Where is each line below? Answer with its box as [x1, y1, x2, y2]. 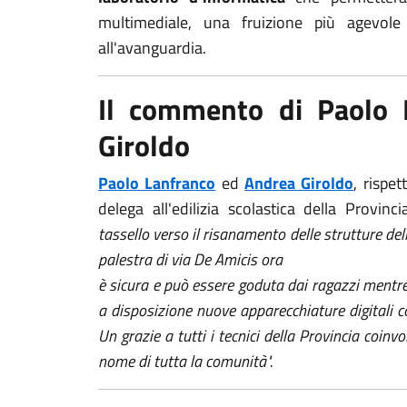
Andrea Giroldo [244, 171, 354, 195]
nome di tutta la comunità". [98, 349, 273, 373]
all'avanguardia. [98, 35, 206, 60]
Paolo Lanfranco [98, 171, 216, 195]
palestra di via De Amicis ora [98, 247, 283, 272]
